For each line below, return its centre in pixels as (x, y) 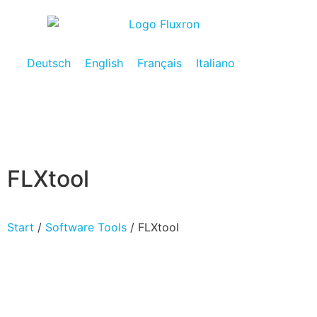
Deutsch (49, 63)
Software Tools (86, 227)
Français (160, 63)
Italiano (215, 63)
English (104, 63)
